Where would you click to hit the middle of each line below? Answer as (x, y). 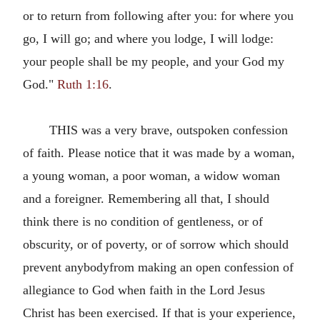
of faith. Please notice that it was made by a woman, (159, 153)
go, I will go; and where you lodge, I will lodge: (148, 39)
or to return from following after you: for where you (158, 16)
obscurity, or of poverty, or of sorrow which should (156, 244)
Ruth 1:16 (83, 84)
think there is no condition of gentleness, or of (143, 221)
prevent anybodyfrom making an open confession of (158, 267)
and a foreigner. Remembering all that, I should (146, 199)
